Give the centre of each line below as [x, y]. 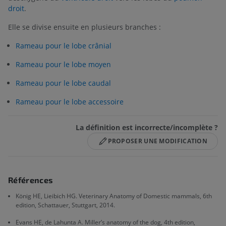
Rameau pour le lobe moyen [63, 64]
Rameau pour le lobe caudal [63, 83]
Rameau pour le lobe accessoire [70, 101]
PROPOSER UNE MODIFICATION [157, 141]
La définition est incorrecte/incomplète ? [147, 127]
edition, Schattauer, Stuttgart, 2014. [65, 205]
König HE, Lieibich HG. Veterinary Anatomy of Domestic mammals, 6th [114, 196]
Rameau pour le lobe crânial [64, 45]
